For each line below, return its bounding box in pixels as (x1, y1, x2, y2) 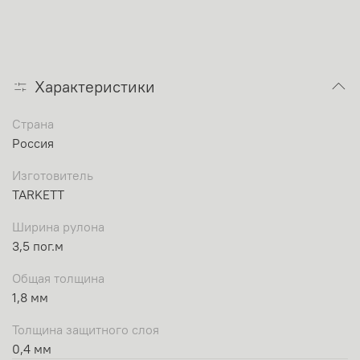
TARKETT (12, 186, 64, 203)
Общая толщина (12, 270, 104, 287)
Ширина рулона (12, 219, 104, 235)
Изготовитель (12, 167, 93, 184)
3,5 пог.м (12, 238, 63, 255)
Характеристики (35, 76, 155, 97)
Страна (12, 116, 54, 133)
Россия (12, 135, 54, 152)
